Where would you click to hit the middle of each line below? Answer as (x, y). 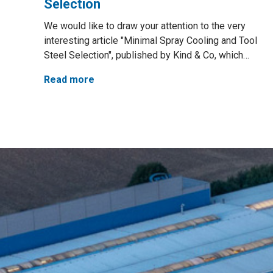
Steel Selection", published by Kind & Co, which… (147, 55)
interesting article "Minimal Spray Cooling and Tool (151, 41)
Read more (69, 80)
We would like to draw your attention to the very (145, 26)
